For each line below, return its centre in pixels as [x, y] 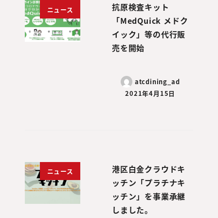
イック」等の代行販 [149, 34]
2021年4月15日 [150, 93]
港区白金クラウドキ [149, 169]
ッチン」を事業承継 [149, 196]
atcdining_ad [157, 82]
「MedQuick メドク [150, 21]
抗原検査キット [141, 7]
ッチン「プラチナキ [149, 183]
